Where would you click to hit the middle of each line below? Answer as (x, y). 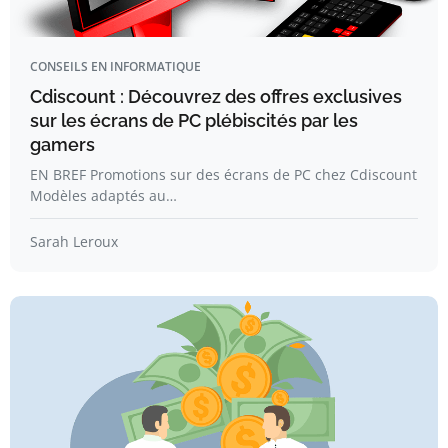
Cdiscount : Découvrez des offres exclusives (216, 96)
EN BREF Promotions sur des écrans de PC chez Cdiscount (223, 174)
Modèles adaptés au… (103, 195)
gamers (62, 144)
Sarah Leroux (74, 241)
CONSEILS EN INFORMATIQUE (115, 66)
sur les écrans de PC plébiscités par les (194, 120)
